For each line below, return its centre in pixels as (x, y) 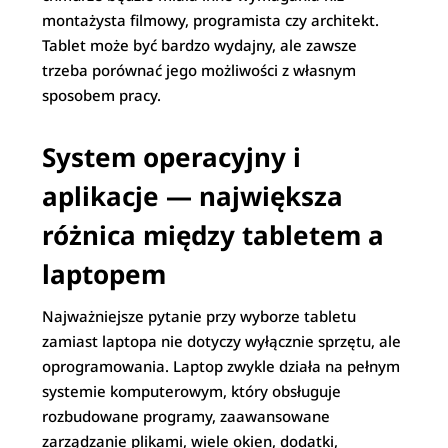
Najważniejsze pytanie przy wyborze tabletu (199, 316)
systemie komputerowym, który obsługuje (192, 391)
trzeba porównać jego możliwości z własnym (199, 70)
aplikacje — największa (193, 196)
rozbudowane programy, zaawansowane (186, 416)
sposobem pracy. (102, 95)
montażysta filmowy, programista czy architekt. (211, 20)
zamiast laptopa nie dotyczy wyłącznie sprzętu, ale (222, 341)
